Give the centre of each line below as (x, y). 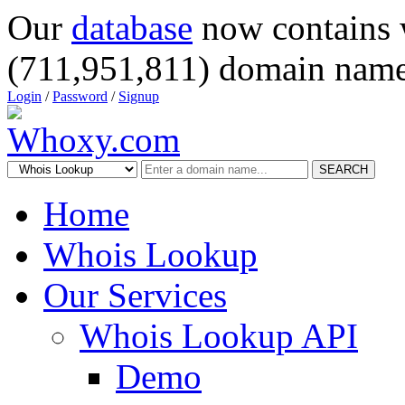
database (132, 28)
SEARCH (344, 170)
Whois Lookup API (219, 336)
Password (80, 96)
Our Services (135, 295)
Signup (139, 96)
